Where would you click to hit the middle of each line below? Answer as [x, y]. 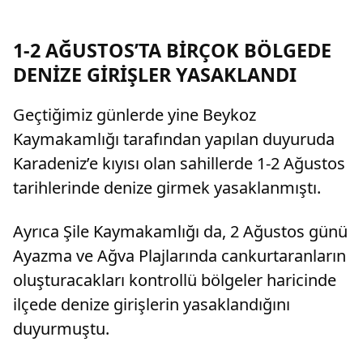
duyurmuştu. [61, 329]
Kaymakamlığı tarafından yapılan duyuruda [174, 139]
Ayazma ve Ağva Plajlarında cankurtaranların [179, 256]
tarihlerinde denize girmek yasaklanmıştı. [167, 188]
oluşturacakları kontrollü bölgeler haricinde [175, 280]
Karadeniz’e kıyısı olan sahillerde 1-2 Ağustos [179, 164]
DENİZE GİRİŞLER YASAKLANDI [155, 75]
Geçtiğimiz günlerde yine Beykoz [135, 115]
